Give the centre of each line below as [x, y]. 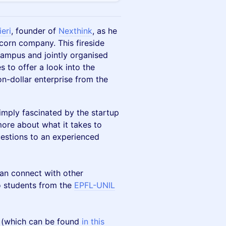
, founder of [35, 31]
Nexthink [75, 31]
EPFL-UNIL [95, 185]
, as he [105, 31]
